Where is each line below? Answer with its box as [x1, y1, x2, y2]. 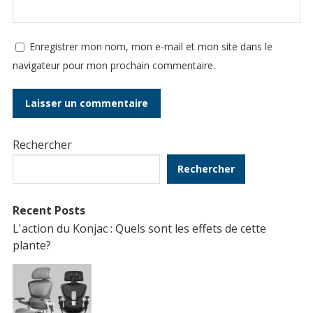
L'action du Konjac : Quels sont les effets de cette [12, 221, 266, 237]
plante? [12, 238, 51, 254]
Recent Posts [12, 203, 85, 219]
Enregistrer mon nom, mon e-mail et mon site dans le [29, 40, 272, 54]
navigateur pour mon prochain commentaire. [12, 59, 215, 73]
